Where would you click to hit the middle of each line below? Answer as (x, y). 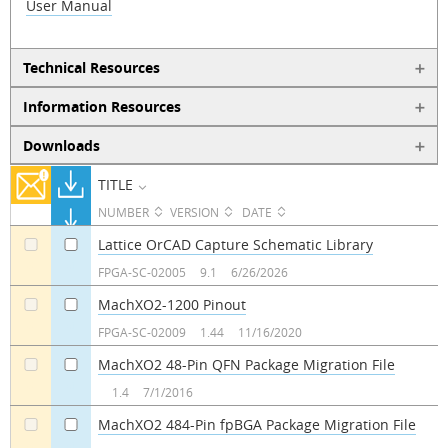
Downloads (61, 145)
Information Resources (101, 106)
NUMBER (123, 211)
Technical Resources (91, 68)
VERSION (194, 211)
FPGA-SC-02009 (141, 331)
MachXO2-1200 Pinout (171, 304)
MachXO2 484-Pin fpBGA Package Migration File (256, 424)
